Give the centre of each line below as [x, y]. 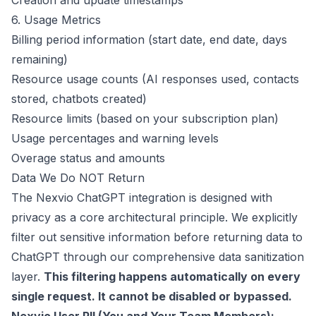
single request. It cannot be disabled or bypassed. [152, 296]
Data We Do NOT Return [78, 178]
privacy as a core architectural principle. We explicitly [154, 217]
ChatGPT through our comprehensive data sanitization [158, 257]
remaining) [39, 59]
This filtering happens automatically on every [172, 276]
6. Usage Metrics [56, 20]
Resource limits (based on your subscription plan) [145, 119]
